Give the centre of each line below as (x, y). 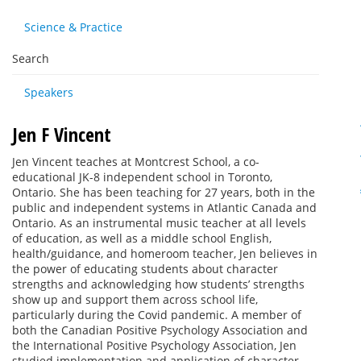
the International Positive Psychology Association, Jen (154, 345)
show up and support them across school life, (135, 299)
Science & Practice (73, 27)
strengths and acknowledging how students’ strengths (158, 284)
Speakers (49, 92)
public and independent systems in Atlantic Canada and (164, 207)
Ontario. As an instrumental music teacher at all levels (159, 223)
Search (31, 58)
